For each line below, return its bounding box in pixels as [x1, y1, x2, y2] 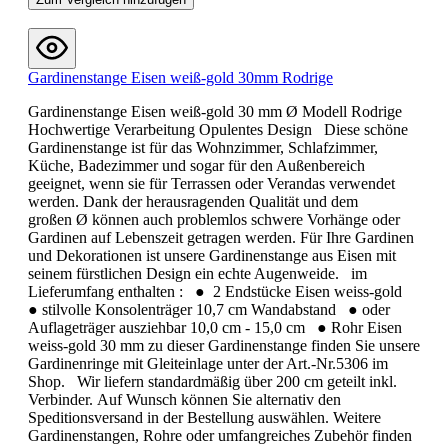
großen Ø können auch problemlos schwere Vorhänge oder [28, 210, 400, 228]
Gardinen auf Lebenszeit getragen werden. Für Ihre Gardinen [28, 228, 414, 246]
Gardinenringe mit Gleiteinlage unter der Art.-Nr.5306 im [28, 354, 388, 372]
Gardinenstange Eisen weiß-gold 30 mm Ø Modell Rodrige [28, 102, 406, 120]
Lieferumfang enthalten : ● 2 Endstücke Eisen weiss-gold [28, 282, 410, 300]
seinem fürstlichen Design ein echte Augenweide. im [28, 264, 367, 282]
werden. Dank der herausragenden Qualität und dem [28, 192, 358, 210]
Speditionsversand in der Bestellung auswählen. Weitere [28, 408, 381, 426]
